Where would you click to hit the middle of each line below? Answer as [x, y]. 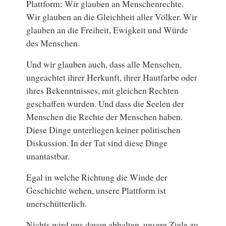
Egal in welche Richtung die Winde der [97, 177]
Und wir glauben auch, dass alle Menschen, [104, 64]
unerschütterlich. [57, 203]
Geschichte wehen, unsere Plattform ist [96, 190]
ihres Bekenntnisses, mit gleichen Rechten [103, 90]
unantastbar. [48, 156]
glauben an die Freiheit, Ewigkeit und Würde [107, 30]
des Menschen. [53, 43]
